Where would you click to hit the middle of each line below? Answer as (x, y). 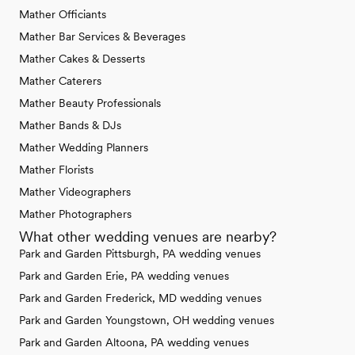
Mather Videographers (75, 191)
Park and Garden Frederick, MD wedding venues (140, 298)
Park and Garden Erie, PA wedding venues (124, 275)
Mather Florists (56, 169)
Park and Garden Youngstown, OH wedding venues (147, 320)
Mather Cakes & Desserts (82, 58)
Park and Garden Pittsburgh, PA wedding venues (140, 253)
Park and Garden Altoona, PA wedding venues (134, 342)
